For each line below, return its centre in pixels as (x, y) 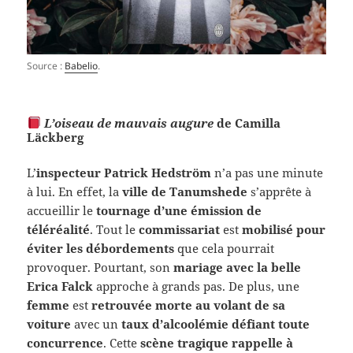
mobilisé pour (284, 229)
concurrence (65, 342)
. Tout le (115, 229)
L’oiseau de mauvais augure (127, 123)
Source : (46, 65)
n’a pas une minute (268, 172)
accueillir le (62, 210)
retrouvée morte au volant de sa (189, 305)
